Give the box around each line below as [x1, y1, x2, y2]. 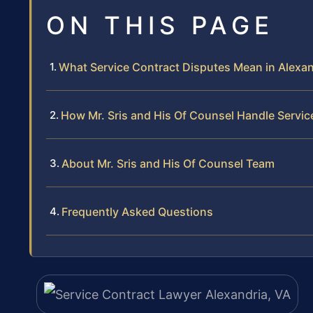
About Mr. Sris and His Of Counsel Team [61, 156, 275, 170]
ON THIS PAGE [46, 10, 274, 40]
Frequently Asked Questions [61, 204, 213, 219]
